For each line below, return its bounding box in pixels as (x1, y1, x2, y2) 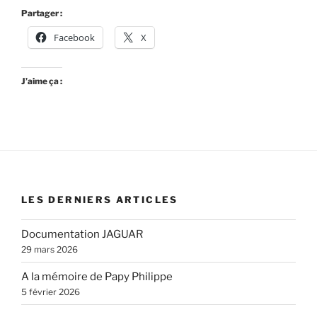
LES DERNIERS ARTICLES (21, 193, 178, 205)
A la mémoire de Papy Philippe (21, 270, 173, 283)
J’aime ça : (21, 76, 62, 87)
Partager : (21, 8, 62, 19)
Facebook (54, 31, 95, 45)
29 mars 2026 (21, 243, 78, 255)
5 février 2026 (21, 286, 80, 297)
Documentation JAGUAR (21, 227, 143, 241)
